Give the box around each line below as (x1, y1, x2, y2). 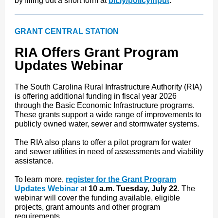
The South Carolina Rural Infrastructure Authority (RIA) (15, 83, 202, 91)
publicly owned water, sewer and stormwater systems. (15, 120, 199, 128)
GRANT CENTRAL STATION (15, 27, 119, 36)
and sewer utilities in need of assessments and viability (15, 147, 203, 156)
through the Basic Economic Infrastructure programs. (15, 101, 195, 109)
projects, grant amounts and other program (15, 203, 160, 211)
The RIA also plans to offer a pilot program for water (15, 138, 191, 146)
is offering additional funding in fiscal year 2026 (15, 92, 177, 100)
